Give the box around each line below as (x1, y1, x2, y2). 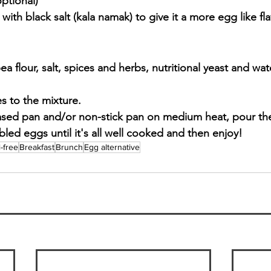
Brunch (56, 142, 83, 152)
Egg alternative (84, 142, 140, 152)
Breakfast (19, 142, 54, 152)
